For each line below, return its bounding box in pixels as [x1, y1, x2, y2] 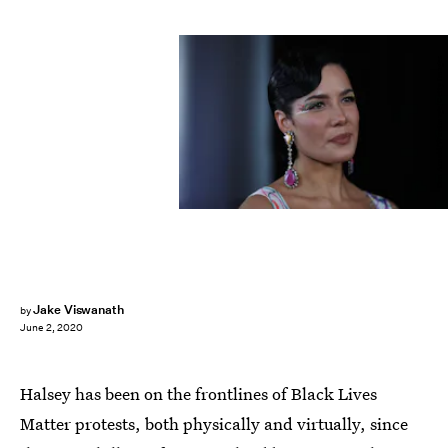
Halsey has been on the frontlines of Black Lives [20, 382, 377, 405]
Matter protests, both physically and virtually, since [20, 412, 408, 435]
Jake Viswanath [32, 301, 125, 318]
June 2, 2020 [20, 321, 83, 335]
